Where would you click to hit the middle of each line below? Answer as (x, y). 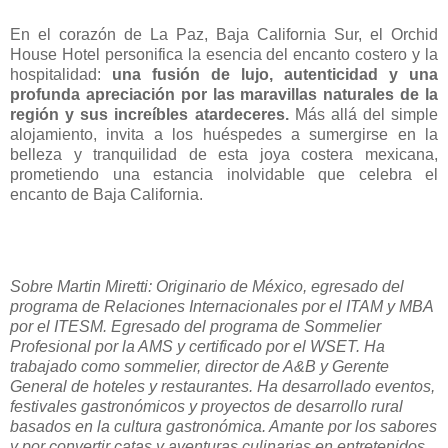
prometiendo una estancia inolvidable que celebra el (224, 175)
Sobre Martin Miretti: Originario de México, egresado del (207, 287)
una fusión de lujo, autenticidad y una (275, 75)
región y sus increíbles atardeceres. (152, 115)
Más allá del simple (366, 115)
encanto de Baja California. (106, 195)
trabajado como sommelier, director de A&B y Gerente (199, 367)
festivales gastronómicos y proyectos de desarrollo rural (206, 407)
